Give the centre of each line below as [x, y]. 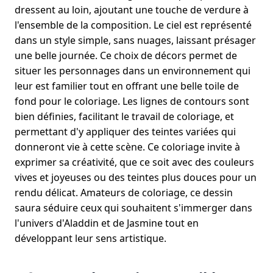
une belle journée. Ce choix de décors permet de [126, 55]
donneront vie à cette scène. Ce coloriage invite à [127, 147]
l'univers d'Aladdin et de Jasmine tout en [107, 223]
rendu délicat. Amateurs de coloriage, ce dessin [124, 193]
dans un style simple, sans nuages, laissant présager [135, 40]
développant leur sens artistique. [90, 238]
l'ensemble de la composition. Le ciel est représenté [133, 25]
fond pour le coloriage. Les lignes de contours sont [132, 101]
